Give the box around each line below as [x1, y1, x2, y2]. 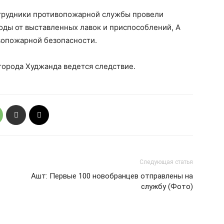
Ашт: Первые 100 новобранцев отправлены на [31, 171, 193, 180]
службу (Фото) [141, 181, 193, 191]
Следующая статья [139, 158, 193, 165]
